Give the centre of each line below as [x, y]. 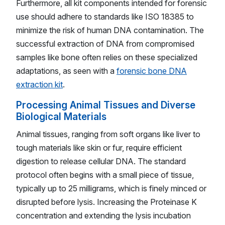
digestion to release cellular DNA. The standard [101, 161]
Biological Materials [61, 117]
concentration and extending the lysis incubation [103, 215]
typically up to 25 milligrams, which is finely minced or [111, 188]
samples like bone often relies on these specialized [107, 58]
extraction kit [39, 85]
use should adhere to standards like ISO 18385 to [105, 17]
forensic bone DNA [152, 71]
